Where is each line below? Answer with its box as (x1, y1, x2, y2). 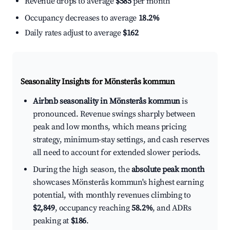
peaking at (33, 216, 71, 226)
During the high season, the (33, 164, 131, 175)
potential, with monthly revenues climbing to (33, 190, 191, 201)
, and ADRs (152, 203, 191, 214)
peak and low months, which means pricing (33, 122, 187, 132)
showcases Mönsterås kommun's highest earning (33, 177, 204, 188)
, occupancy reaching (54, 203, 132, 214)
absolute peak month (131, 164, 205, 175)
